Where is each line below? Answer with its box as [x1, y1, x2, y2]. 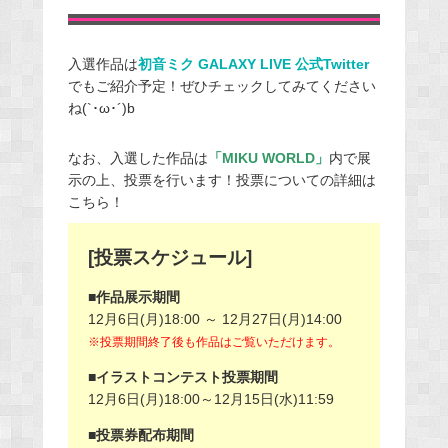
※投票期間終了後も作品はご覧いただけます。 [87, 335, 340, 350]
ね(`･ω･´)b [67, 100, 135, 117]
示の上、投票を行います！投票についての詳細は [67, 172, 376, 189]
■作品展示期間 [87, 289, 180, 306]
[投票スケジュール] [87, 247, 252, 269]
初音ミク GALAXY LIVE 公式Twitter [137, 56, 369, 73]
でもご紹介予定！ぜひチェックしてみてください [67, 78, 376, 95]
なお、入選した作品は [67, 150, 208, 167]
